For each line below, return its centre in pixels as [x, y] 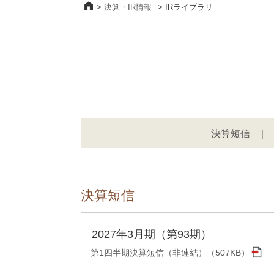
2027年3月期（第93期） [152, 235]
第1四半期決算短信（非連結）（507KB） [170, 253]
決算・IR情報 [128, 7]
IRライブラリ [189, 7]
